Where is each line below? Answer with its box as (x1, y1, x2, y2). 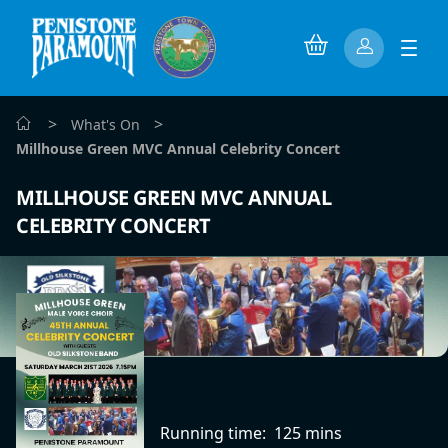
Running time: (160, 421, 270, 444)
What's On (71, 115, 140, 134)
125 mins (274, 421, 342, 444)
